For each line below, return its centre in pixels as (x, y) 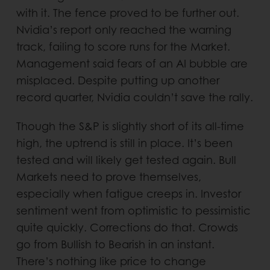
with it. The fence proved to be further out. (127, 13)
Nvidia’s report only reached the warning (124, 30)
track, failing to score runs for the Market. (123, 46)
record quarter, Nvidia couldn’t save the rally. (134, 97)
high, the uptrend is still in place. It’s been (124, 143)
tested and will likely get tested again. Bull (126, 160)
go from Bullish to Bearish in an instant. (115, 244)
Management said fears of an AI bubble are (132, 63)
